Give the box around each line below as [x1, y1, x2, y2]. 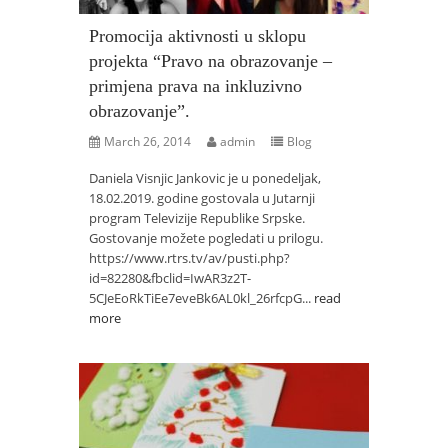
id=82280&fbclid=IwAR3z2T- [89, 269, 251, 287]
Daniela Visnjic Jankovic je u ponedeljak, [89, 169, 321, 187]
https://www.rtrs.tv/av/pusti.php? [89, 249, 290, 267]
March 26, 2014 [104, 133, 191, 150]
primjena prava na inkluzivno [89, 76, 302, 96]
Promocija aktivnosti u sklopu [89, 26, 306, 46]
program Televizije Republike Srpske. [89, 209, 308, 227]
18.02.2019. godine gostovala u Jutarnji [89, 189, 315, 207]
